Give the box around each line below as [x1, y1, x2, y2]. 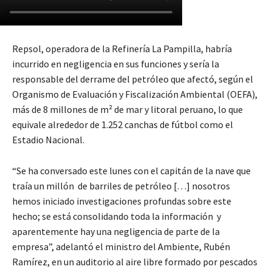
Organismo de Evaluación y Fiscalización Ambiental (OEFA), [12, 88, 257, 101]
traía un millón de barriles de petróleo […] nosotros [12, 180, 230, 192]
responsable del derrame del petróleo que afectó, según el [12, 73, 253, 86]
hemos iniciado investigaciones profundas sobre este [12, 195, 231, 208]
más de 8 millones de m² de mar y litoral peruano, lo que [12, 103, 243, 116]
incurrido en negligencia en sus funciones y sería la [12, 58, 219, 70]
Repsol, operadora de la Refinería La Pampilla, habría [12, 42, 232, 55]
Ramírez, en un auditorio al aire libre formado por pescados [12, 256, 257, 268]
